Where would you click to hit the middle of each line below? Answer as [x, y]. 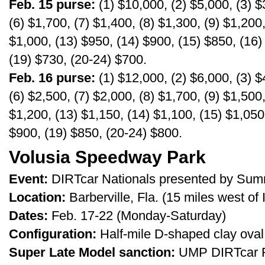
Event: [28, 179]
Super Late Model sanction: [92, 252]
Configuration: [53, 234]
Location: [37, 197]
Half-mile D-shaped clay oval [180, 234]
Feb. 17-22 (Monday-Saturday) [137, 216]
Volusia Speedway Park [107, 157]
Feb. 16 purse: [52, 78]
